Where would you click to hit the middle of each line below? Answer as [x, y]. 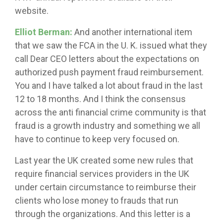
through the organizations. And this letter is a [103, 214]
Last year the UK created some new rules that [104, 161]
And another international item [132, 32]
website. [32, 11]
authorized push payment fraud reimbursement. [109, 72]
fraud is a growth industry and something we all [108, 126]
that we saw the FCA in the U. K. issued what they [111, 46]
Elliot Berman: [44, 32]
